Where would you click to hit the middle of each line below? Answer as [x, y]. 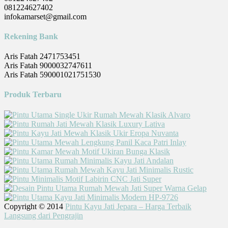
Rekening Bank [31, 36]
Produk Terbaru [33, 95]
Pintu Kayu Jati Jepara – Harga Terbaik [128, 206]
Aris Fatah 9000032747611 [48, 66]
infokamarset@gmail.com [45, 16]
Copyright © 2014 [35, 206]
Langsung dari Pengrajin [44, 215]
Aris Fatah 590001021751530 [52, 75]
